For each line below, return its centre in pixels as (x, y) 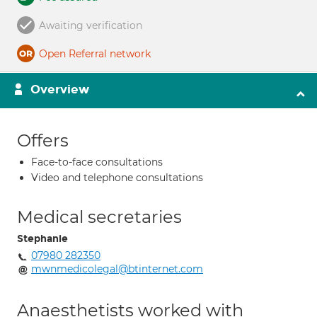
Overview (60, 90)
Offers (43, 140)
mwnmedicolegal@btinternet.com (117, 269)
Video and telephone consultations (117, 178)
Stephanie (42, 239)
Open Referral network (95, 54)
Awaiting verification (91, 25)
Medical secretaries (99, 217)
